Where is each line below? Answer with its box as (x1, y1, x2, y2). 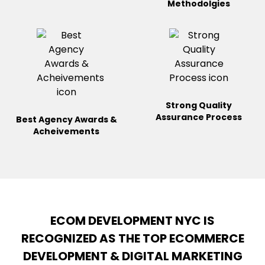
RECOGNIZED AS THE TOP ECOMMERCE (21, 230, 244, 247)
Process (206, 111, 242, 123)
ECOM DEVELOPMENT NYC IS (50, 212, 215, 229)
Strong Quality (166, 99, 232, 111)
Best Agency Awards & (15, 113, 117, 125)
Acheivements (33, 125, 99, 137)
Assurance (156, 111, 206, 123)
